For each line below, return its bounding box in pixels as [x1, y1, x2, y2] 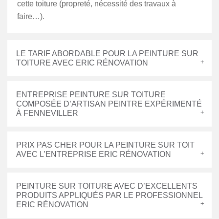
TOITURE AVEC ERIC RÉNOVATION [16, 59, 148, 67]
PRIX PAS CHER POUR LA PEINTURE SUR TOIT [16, 141, 195, 149]
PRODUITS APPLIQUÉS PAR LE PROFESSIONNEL [16, 191, 203, 199]
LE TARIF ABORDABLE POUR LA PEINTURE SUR [16, 49, 198, 58]
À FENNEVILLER [16, 109, 78, 117]
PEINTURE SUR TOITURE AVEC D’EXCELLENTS [16, 182, 197, 190]
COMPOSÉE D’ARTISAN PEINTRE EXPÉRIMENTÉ [16, 100, 202, 108]
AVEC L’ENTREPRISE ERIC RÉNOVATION [16, 150, 171, 158]
